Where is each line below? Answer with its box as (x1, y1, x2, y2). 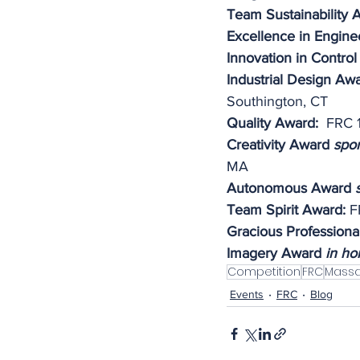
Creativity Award (227, 137, 333, 153)
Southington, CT (227, 93, 328, 109)
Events (230, 287, 264, 301)
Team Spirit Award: (227, 202, 346, 218)
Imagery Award (227, 245, 325, 261)
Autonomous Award (227, 180, 355, 196)
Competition (227, 264, 301, 280)
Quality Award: (227, 115, 322, 131)
